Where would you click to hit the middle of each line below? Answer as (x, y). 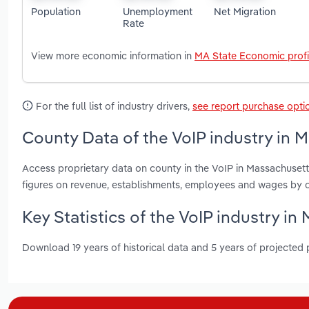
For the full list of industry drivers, (113, 106)
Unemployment (157, 11)
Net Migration (245, 11)
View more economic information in (113, 56)
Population (56, 11)
